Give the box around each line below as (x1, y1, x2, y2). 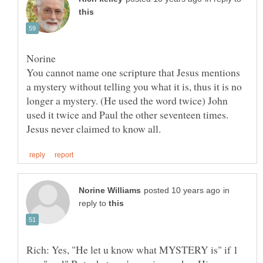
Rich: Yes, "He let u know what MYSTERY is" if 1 (26, 242, 238, 257)
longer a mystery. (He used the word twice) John (26, 93, 228, 108)
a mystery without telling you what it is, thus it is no (26, 79, 242, 94)
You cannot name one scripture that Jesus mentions (26, 65, 240, 80)
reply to (79, 199, 109, 208)
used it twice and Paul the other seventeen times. (26, 107, 228, 122)
